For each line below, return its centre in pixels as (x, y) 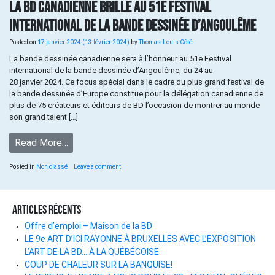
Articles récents (47, 210)
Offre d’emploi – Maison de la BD (88, 226)
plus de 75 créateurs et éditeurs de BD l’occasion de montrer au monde (134, 105)
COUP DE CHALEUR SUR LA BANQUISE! (99, 265)
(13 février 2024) (106, 42)
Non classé (52, 167)
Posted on (23, 42)
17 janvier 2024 (59, 42)
